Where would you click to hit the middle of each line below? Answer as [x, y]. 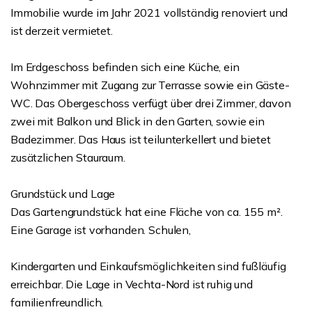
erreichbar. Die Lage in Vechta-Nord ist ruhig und [132, 284]
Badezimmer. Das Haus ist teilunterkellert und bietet [141, 139]
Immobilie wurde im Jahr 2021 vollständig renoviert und [149, 13]
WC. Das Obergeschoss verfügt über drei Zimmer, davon [151, 103]
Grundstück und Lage [63, 194]
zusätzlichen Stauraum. [68, 157]
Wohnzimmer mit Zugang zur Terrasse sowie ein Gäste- [150, 85]
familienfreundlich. [57, 302]
